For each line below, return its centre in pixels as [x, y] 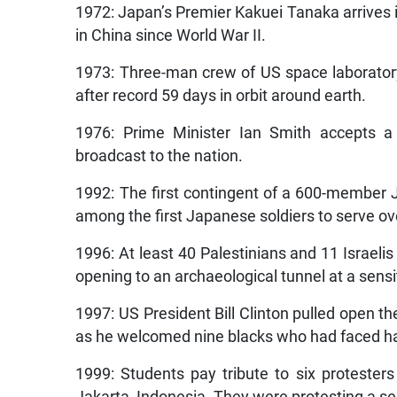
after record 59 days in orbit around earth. [221, 96]
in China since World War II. [171, 36]
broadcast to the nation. [160, 156]
